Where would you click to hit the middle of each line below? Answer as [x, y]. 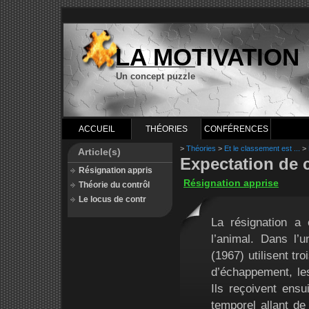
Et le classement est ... [262, 148]
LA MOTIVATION [207, 57]
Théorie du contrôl [114, 185]
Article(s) [99, 152]
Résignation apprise [231, 183]
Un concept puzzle [156, 76]
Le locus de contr [112, 199]
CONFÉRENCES [236, 129]
